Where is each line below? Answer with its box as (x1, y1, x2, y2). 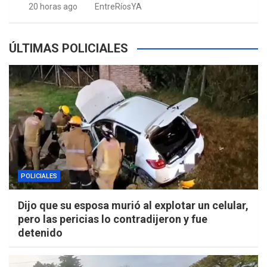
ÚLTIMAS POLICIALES (9, 41, 128, 56)
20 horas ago (28, 2, 77, 12)
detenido (18, 226, 63, 240)
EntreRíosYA (95, 2, 142, 12)
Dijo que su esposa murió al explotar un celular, (18, 199, 249, 212)
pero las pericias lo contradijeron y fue (18, 213, 207, 226)
